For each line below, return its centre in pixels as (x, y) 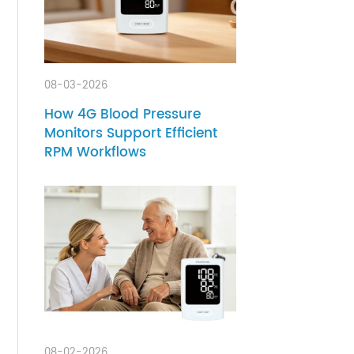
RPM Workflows (138, 198)
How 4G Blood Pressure (166, 158)
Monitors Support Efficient (175, 178)
